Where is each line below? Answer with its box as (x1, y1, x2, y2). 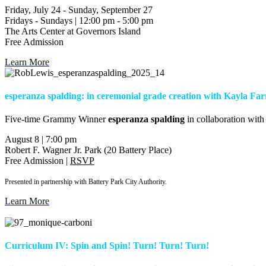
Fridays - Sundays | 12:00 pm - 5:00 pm (5, 15, 153, 26)
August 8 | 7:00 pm (5, 134, 77, 145)
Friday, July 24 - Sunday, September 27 (5, 4, 153, 15)
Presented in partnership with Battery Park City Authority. (5, 178, 167, 186)
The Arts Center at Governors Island (5, 26, 141, 36)
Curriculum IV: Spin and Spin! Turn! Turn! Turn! (5, 240, 209, 251)
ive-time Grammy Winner (10, 114, 108, 125)
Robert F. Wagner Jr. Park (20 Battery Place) (5, 145, 172, 156)
